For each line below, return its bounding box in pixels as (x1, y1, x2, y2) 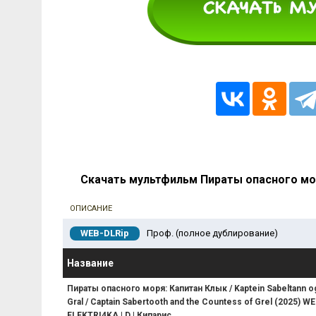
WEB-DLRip (80, 228, 129, 239)
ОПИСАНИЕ (70, 204, 112, 214)
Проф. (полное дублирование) (147, 228, 278, 239)
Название (67, 257, 114, 269)
